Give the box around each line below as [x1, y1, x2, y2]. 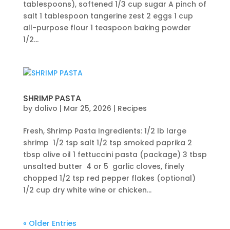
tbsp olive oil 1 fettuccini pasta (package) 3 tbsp [23, 149, 207, 160]
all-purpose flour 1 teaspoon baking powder [23, 23, 191, 33]
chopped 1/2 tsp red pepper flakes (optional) [23, 173, 196, 183]
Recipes [117, 103, 147, 113]
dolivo [34, 103, 57, 113]
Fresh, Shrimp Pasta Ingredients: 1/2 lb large [23, 126, 186, 136]
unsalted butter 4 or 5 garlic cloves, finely [23, 161, 184, 171]
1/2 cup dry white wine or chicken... [23, 185, 151, 195]
